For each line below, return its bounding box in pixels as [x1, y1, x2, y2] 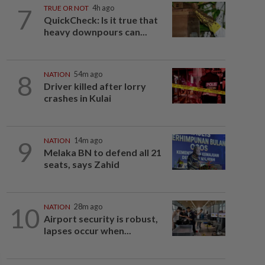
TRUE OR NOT [43, 4, 89, 12]
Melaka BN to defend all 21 [43, 147, 161, 158]
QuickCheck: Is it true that [43, 14, 158, 25]
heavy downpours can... [43, 26, 147, 37]
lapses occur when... [43, 225, 131, 236]
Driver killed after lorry [43, 80, 146, 92]
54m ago [73, 70, 102, 79]
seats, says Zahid [43, 159, 119, 170]
